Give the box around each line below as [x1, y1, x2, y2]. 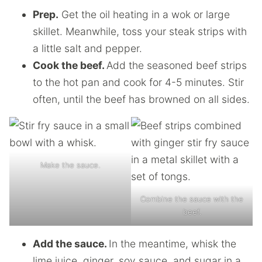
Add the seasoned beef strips [106, 58, 247, 71]
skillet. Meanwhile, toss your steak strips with [33, 25, 247, 37]
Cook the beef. [33, 58, 106, 71]
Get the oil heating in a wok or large [58, 8, 230, 20]
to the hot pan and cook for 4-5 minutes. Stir [33, 75, 244, 88]
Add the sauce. [33, 237, 109, 250]
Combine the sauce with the [140, 194, 243, 204]
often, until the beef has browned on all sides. [33, 92, 250, 105]
